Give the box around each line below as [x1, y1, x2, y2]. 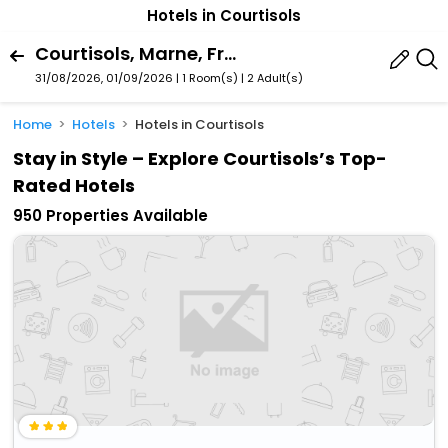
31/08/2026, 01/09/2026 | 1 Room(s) [35, 69, 238, 86]
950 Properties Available [13, 205, 209, 227]
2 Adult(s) [247, 69, 303, 86]
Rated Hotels [13, 173, 136, 199]
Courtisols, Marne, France [224, 40, 236, 66]
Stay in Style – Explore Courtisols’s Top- [13, 146, 388, 172]
